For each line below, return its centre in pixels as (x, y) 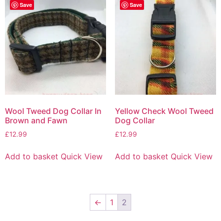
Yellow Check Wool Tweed (164, 111)
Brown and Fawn (36, 120)
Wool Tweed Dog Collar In (53, 111)
